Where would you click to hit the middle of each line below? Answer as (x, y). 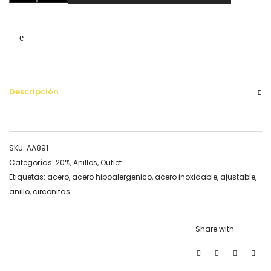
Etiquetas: (28, 177)
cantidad (60, 12)
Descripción (34, 91)
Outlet (111, 162)
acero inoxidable (186, 177)
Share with (215, 229)
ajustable (238, 177)
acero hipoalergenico (112, 177)
